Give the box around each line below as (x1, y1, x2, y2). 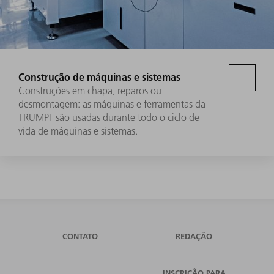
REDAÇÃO (176, 231, 213, 242)
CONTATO (62, 231, 98, 242)
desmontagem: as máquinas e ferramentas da (18, 98, 206, 111)
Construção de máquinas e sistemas (18, 70, 180, 84)
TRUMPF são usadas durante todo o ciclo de (18, 111, 199, 124)
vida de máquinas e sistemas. (18, 125, 138, 138)
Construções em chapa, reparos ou (18, 84, 161, 97)
